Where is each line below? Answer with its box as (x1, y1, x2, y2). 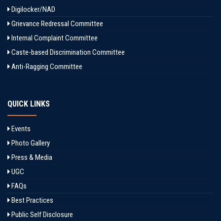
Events (10, 124, 31, 133)
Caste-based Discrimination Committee (10, 48, 125, 57)
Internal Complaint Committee (10, 34, 98, 42)
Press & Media (10, 153, 52, 162)
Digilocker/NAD (10, 5, 55, 14)
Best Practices (10, 196, 53, 205)
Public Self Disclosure (10, 210, 73, 219)
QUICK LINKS (7, 99, 50, 109)
